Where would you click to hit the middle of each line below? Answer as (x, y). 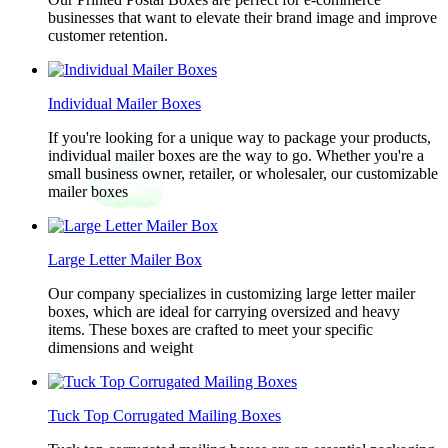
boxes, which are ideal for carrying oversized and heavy (224, 311)
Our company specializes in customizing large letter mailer (231, 293)
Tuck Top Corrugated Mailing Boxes (164, 415)
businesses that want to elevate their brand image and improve (242, 17)
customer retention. (108, 35)
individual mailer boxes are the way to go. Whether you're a (236, 155)
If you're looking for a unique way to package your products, (239, 137)
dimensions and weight (120, 347)
